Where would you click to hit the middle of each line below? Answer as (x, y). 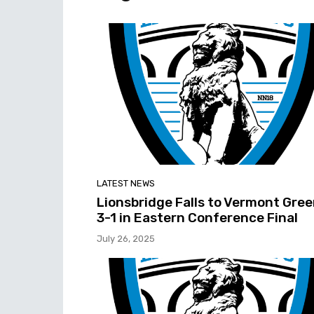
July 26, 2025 (126, 238)
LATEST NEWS (126, 183)
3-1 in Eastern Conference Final (197, 217)
